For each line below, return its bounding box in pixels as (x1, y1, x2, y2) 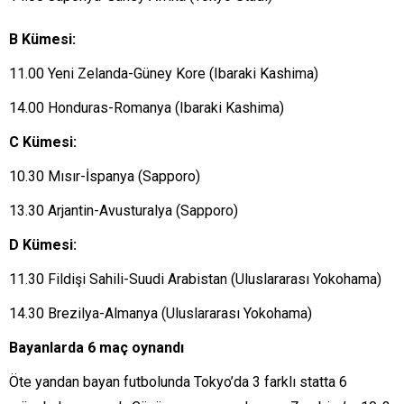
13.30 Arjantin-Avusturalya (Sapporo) (9, 202, 238, 219)
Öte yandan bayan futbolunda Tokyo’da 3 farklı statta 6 (9, 373, 347, 390)
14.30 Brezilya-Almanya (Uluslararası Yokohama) (9, 305, 312, 322)
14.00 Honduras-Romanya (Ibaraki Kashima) (9, 99, 284, 116)
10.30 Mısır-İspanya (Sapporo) (9, 168, 200, 185)
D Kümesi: (9, 236, 77, 253)
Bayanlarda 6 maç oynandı (9, 339, 184, 356)
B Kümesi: (9, 31, 76, 48)
